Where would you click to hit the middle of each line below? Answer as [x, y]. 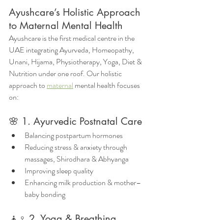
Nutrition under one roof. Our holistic [66, 73]
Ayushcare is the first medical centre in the [72, 38]
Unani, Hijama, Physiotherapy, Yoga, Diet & [76, 62]
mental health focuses [107, 85]
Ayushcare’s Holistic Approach [76, 12]
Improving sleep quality [59, 171]
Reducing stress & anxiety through [77, 147]
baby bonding [45, 194]
